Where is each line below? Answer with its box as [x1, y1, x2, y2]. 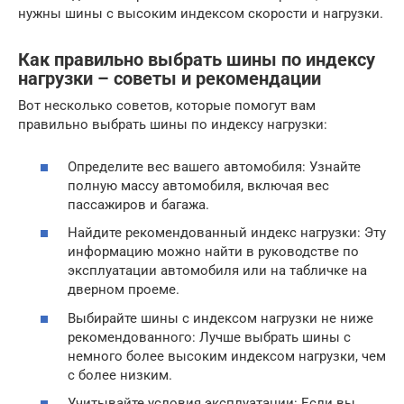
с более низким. [68, 366, 172, 383]
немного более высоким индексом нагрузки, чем [68, 347, 386, 364]
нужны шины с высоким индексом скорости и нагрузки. [18, 5, 383, 23]
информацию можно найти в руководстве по [68, 243, 359, 261]
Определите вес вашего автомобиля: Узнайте [68, 158, 361, 175]
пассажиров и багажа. [68, 196, 209, 213]
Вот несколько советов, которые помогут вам [18, 97, 316, 115]
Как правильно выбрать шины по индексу [18, 49, 375, 70]
